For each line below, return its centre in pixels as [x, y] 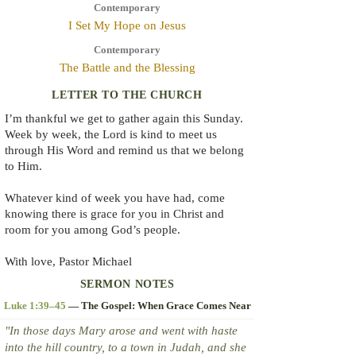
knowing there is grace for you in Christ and [114, 214]
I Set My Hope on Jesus [127, 25]
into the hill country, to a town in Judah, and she [126, 347]
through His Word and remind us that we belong [124, 150]
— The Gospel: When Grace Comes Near [158, 306]
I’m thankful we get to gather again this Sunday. [124, 118]
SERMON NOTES [127, 284]
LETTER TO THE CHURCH [127, 95]
